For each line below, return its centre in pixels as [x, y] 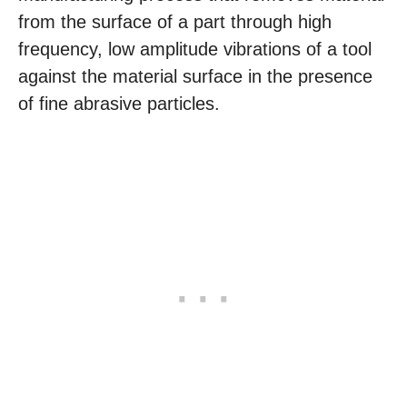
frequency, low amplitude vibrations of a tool [195, 49]
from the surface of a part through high [175, 22]
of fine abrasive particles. [119, 104]
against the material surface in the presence [195, 76]
